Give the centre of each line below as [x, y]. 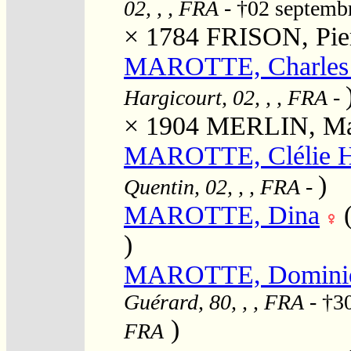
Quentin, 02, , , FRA [212, 186]
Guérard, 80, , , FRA [214, 302]
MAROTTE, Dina [222, 215]
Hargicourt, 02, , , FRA [226, 97]
